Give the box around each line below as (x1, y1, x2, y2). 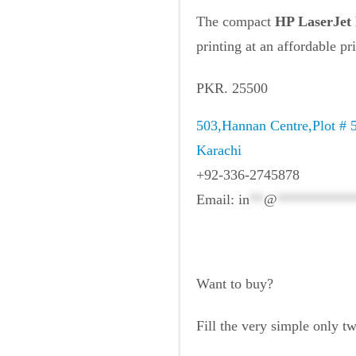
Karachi (196, 142, 242, 159)
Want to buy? (196, 276, 273, 292)
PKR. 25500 (196, 80, 268, 97)
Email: (196, 192, 238, 208)
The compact (196, 14, 275, 30)
